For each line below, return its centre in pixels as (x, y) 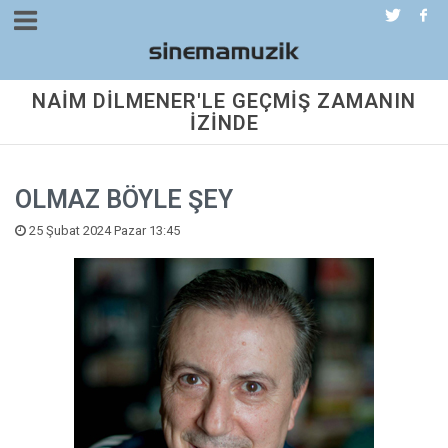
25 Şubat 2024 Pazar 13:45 (103, 230)
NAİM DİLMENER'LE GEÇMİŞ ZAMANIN (224, 101)
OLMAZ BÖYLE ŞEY (124, 199)
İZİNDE (224, 123)
